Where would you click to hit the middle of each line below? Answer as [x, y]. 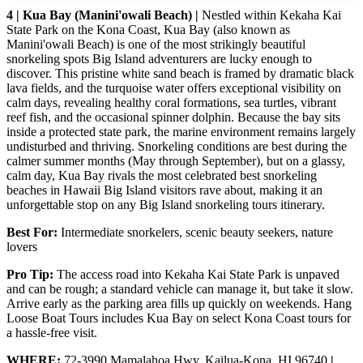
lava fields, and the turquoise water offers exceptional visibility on [174, 88]
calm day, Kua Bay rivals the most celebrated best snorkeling [162, 176]
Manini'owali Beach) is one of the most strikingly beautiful [156, 45]
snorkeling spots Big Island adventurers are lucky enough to [159, 59]
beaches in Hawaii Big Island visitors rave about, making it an [164, 190]
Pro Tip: [32, 275]
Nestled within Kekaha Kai [271, 15]
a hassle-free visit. [52, 333]
